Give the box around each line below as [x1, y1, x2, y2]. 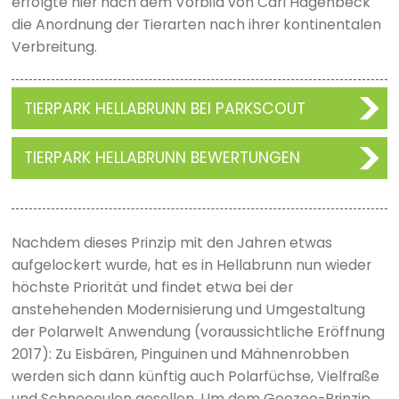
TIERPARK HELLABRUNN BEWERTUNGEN [23, 147, 300, 169]
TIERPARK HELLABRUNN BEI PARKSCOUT [23, 97, 305, 119]
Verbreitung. [11, 37, 97, 58]
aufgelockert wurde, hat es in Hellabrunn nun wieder [11, 254, 371, 275]
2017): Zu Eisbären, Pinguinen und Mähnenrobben [11, 343, 349, 364]
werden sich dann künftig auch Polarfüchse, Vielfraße [11, 365, 379, 387]
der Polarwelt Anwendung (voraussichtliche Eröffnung [11, 321, 385, 342]
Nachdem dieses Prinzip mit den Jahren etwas [11, 232, 332, 253]
